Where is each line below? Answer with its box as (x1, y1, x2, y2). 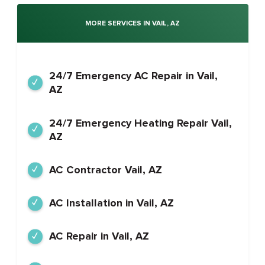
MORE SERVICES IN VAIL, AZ (85, 19, 180, 28)
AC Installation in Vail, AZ (49, 196, 174, 210)
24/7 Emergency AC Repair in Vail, (49, 69, 218, 83)
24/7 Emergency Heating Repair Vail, (49, 116, 232, 130)
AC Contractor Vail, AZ (49, 163, 162, 176)
